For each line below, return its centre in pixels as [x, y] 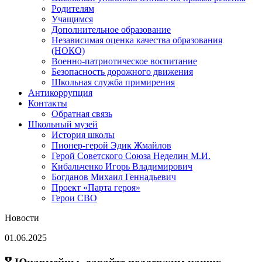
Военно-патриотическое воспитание [124, 61]
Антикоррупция [60, 92]
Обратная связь [82, 113]
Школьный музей [63, 124]
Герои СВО [74, 198]
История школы [83, 135]
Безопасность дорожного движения [122, 71]
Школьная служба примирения [113, 82]
